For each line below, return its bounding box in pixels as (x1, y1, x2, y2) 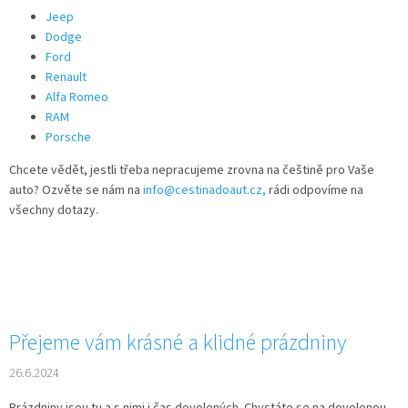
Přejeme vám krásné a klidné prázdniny (9, 327, 346, 360)
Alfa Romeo (46, 88, 108, 107)
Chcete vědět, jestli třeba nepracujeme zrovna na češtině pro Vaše (9, 161, 374, 180)
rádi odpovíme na (266, 181, 363, 200)
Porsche (46, 128, 91, 148)
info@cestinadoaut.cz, (143, 181, 266, 200)
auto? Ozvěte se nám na (9, 181, 143, 200)
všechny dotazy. (9, 201, 98, 220)
